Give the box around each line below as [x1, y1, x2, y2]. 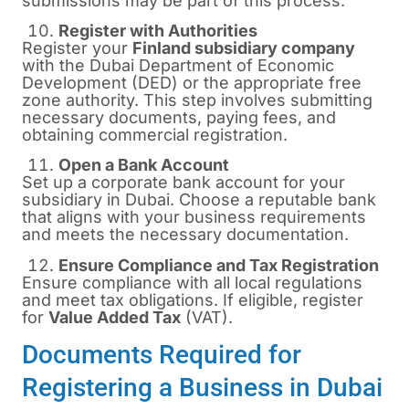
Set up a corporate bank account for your [22, 173, 345, 193]
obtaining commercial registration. [22, 125, 288, 145]
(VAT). [181, 307, 233, 327]
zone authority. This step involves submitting [22, 90, 372, 110]
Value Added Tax [48, 307, 181, 327]
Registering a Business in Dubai [22, 372, 383, 404]
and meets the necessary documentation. [22, 225, 349, 245]
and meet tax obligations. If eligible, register [22, 289, 363, 309]
